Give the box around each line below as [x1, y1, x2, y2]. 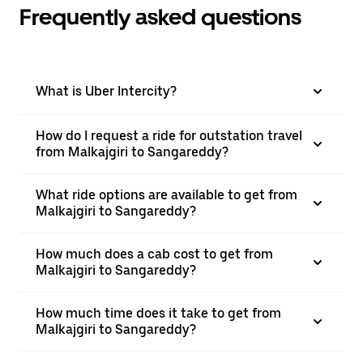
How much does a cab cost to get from [36, 246, 273, 262]
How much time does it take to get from [36, 305, 281, 321]
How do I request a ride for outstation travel [36, 128, 302, 143]
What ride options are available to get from [36, 187, 297, 203]
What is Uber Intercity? [36, 83, 177, 99]
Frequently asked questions [19, 3, 301, 31]
